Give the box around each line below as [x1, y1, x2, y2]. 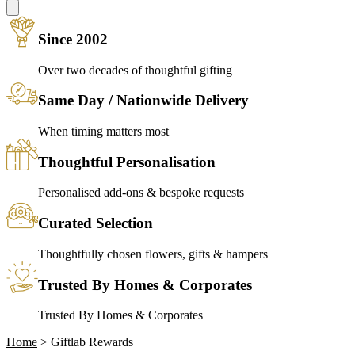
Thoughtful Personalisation [38, 153, 216, 170]
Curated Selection [38, 215, 153, 232]
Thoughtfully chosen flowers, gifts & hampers [38, 246, 268, 261]
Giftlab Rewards [51, 335, 133, 349]
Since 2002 [38, 30, 108, 48]
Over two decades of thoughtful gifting [38, 63, 232, 77]
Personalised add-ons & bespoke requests [38, 185, 244, 200]
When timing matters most [38, 124, 169, 138]
